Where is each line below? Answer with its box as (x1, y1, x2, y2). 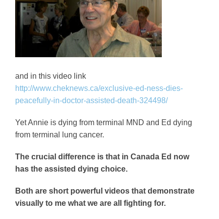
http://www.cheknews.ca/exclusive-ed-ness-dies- (15, 84, 183, 93)
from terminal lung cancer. (15, 131, 107, 139)
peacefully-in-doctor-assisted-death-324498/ (15, 96, 168, 105)
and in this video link (15, 72, 87, 81)
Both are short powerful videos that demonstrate (15, 187, 195, 196)
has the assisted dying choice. (15, 165, 130, 174)
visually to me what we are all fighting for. (15, 199, 166, 208)
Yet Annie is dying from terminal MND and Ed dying (15, 118, 193, 127)
